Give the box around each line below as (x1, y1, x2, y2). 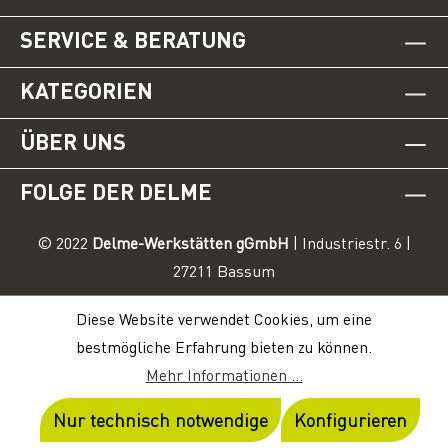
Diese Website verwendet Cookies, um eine (76, 309, 372, 329)
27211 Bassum (173, 261, 275, 282)
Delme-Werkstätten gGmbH (91, 233, 289, 254)
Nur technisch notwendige (52, 409, 268, 431)
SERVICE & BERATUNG (20, 26, 246, 54)
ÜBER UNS (20, 127, 126, 155)
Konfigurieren (293, 409, 407, 431)
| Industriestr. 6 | (288, 233, 411, 254)
